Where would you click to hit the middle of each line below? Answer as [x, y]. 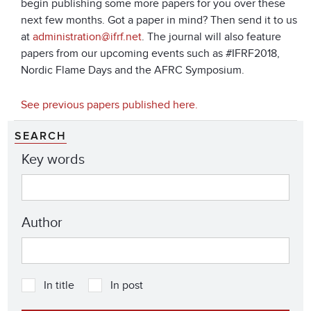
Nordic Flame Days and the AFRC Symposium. [133, 70]
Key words [53, 160]
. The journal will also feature [211, 37]
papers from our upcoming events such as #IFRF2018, [150, 54]
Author [42, 223]
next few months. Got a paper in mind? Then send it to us [159, 20]
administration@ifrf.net [87, 37]
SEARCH [41, 136]
